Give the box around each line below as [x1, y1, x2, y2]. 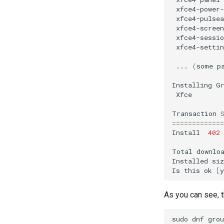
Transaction [172, 108, 216, 118]
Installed [172, 156, 208, 165]
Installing [172, 80, 212, 89]
